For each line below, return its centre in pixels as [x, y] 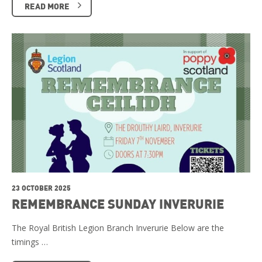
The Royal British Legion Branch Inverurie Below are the [118, 227]
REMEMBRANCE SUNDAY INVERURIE [118, 203]
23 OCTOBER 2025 [41, 187]
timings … [30, 242]
